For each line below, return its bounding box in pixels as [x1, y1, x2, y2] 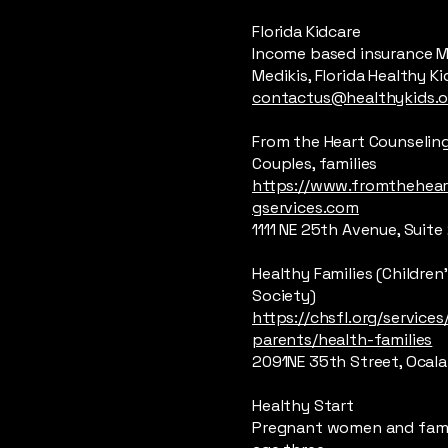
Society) [252, 285, 316, 306]
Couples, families [252, 153, 378, 174]
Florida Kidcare [252, 21, 361, 42]
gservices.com [252, 197, 359, 218]
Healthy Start [252, 395, 354, 416]
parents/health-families [252, 329, 433, 350]
